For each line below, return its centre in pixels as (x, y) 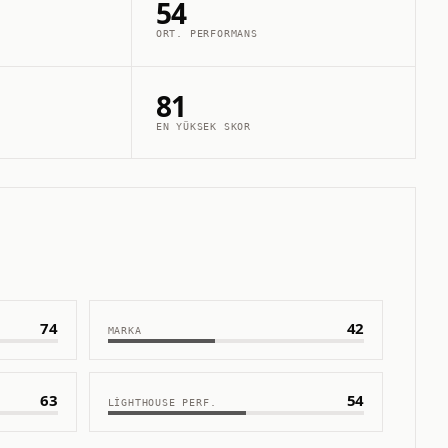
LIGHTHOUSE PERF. (162, 402)
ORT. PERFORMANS (206, 34)
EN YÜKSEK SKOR (203, 126)
